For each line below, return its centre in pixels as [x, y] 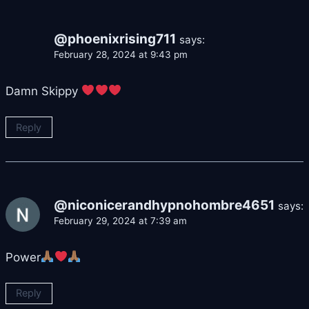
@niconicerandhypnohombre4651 [164, 205]
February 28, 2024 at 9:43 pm [121, 54]
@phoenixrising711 [115, 39]
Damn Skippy [43, 91]
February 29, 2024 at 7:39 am [120, 220]
